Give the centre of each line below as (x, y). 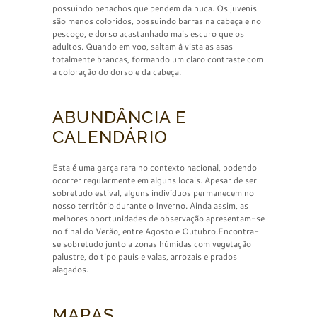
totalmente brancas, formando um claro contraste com (158, 59)
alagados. (70, 270)
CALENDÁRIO (110, 137)
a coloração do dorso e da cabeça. (117, 72)
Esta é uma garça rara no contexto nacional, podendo (155, 168)
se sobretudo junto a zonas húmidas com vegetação (152, 244)
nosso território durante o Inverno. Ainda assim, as (150, 206)
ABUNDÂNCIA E (120, 117)
